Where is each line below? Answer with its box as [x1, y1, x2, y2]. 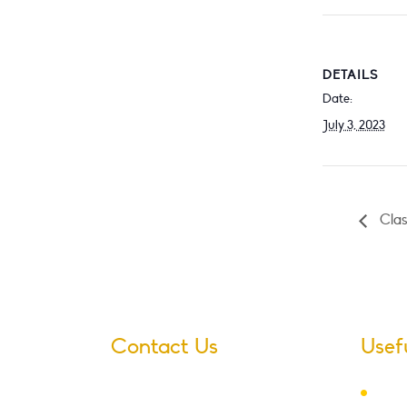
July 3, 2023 [322, 117, 385, 133]
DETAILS [322, 67, 378, 83]
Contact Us [111, 333, 218, 361]
